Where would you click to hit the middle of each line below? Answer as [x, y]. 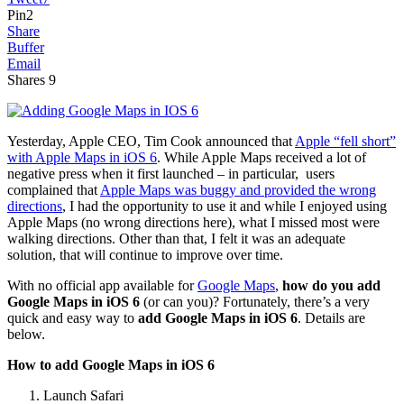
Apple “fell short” [345, 141]
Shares [26, 79]
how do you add [331, 285]
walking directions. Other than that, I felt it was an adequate [176, 238]
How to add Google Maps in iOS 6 [111, 364]
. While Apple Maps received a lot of [262, 157]
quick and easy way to [73, 317]
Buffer [26, 47]
